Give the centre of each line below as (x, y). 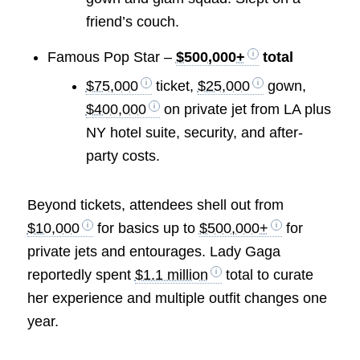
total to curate (267, 274)
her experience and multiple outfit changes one (177, 298)
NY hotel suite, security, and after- (194, 132)
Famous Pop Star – (111, 57)
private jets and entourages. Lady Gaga (153, 251)
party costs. (123, 155)
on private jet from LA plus (245, 109)
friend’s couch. (132, 21)
